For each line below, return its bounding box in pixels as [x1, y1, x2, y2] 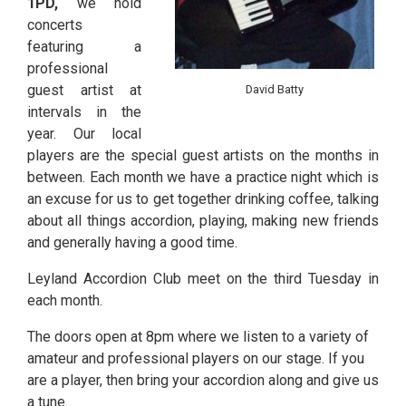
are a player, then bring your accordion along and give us [27, 372, 379, 389]
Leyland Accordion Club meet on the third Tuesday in [27, 270, 379, 287]
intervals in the [27, 103, 141, 121]
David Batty [246, 82, 304, 96]
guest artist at [27, 82, 141, 99]
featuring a [27, 38, 141, 55]
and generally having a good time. [27, 234, 237, 251]
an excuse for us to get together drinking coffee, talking [27, 190, 379, 208]
